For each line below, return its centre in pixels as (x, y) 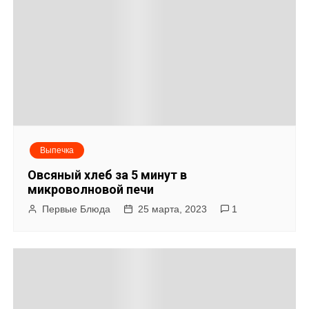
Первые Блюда (77, 209)
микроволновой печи (91, 190)
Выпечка (57, 151)
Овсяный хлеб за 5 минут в (108, 175)
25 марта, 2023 (173, 209)
